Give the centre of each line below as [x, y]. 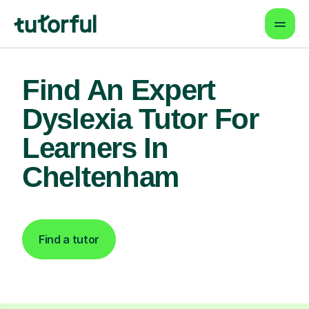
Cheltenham [100, 177]
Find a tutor [69, 239]
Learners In [95, 148]
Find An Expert [119, 90]
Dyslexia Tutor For [140, 119]
